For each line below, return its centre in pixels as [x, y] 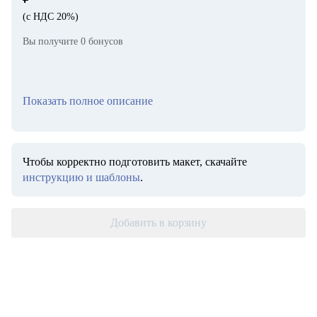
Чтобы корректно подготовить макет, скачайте [135, 162]
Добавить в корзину [158, 223]
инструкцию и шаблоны [81, 177]
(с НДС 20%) [51, 17]
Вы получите [52, 41]
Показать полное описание [88, 101]
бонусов [104, 41]
